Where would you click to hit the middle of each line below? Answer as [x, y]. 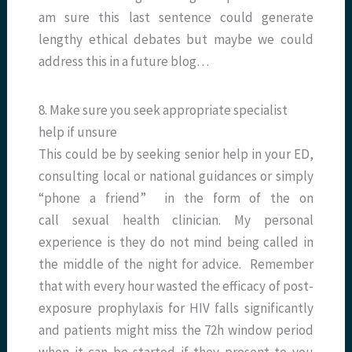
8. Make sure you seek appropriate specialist [163, 110]
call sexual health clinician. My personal [176, 220]
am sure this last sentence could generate [176, 18]
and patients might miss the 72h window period [176, 330]
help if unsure [78, 132]
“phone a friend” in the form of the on [176, 198]
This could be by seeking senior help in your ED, [176, 154]
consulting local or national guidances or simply [176, 176]
